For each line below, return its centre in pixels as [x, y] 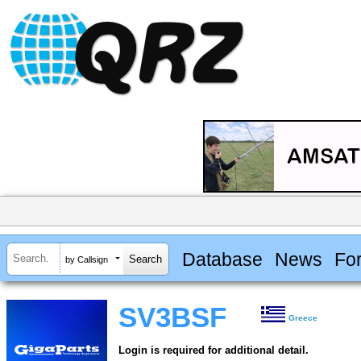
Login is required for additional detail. [214, 351]
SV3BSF [172, 318]
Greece [303, 318]
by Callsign [87, 259]
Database [222, 259]
